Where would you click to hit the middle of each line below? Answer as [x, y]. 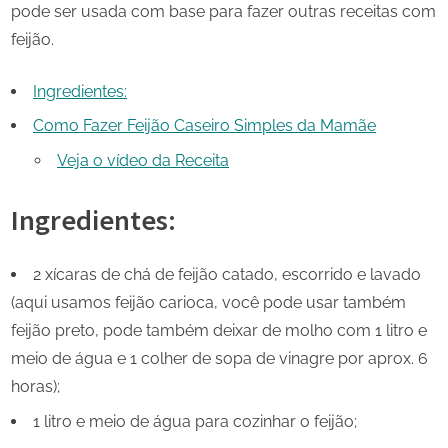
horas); [35, 387]
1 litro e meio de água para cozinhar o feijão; [195, 421]
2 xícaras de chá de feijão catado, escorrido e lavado [227, 275]
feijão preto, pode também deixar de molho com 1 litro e [219, 331]
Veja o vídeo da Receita [143, 160]
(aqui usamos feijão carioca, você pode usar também [208, 303]
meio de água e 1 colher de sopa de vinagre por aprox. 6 [219, 359]
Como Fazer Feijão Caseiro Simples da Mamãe [204, 126]
